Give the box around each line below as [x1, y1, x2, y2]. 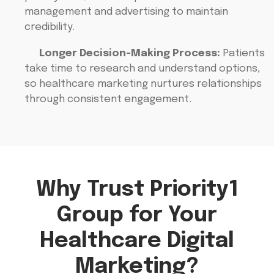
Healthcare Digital [40, 230, 234, 253]
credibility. [24, 21, 75, 32]
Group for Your [57, 204, 217, 227]
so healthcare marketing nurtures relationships [24, 79, 262, 90]
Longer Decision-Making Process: [37, 48, 220, 59]
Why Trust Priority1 [35, 179, 239, 201]
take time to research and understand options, [24, 64, 260, 75]
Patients [220, 48, 265, 59]
